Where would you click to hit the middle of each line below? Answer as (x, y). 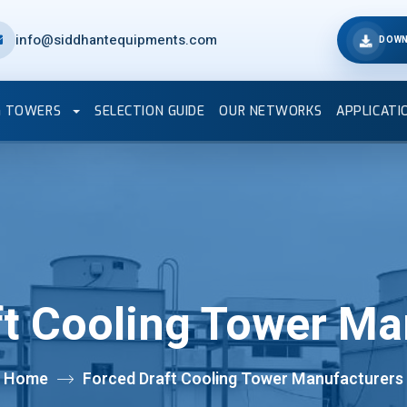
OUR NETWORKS (271, 111)
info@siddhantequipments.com (116, 40)
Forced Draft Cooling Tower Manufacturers (243, 379)
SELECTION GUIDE (150, 111)
